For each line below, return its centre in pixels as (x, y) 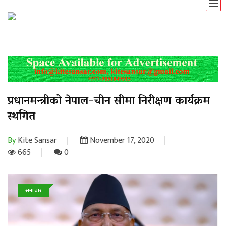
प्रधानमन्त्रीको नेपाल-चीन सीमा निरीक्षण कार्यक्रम (109, 102)
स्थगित (21, 117)
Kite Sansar (36, 140)
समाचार (34, 190)
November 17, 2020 (121, 140)
